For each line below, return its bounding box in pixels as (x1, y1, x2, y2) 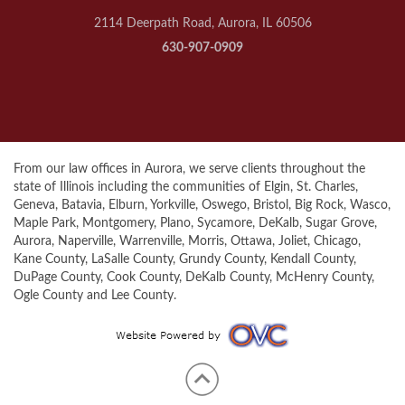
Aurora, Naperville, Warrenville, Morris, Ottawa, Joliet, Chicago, (14, 235, 361, 249)
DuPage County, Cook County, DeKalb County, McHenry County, (14, 271, 374, 285)
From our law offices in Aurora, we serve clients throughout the (14, 163, 365, 176)
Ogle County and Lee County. (14, 289, 176, 303)
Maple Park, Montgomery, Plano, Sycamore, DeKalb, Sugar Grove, (14, 217, 377, 231)
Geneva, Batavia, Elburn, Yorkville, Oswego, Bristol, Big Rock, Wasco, (14, 199, 391, 212)
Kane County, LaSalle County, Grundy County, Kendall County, (14, 253, 356, 267)
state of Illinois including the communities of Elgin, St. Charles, (14, 181, 358, 194)
